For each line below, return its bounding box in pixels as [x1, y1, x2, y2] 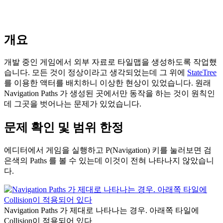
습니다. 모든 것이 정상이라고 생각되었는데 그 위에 [4, 68, 187, 77]
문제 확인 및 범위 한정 [4, 121, 123, 134]
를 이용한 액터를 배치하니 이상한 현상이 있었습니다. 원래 [4, 79, 211, 88]
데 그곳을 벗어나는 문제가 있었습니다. [4, 100, 141, 109]
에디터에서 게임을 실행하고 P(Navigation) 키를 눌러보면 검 [4, 146, 212, 155]
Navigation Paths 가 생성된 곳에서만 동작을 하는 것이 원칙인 [4, 89, 215, 98]
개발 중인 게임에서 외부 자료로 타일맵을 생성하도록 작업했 [4, 58, 217, 67]
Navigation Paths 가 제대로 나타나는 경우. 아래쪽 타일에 [4, 206, 199, 215]
